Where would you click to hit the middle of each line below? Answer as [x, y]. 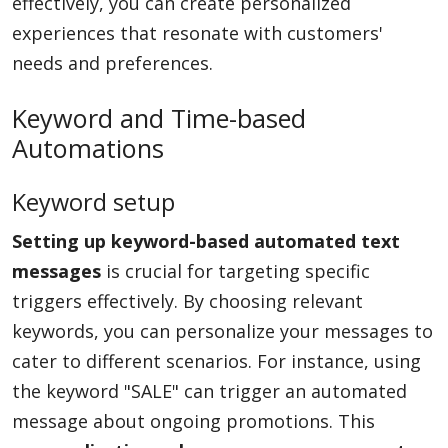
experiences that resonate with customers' [197, 33]
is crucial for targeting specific [235, 271]
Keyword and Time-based [159, 118]
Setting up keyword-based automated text [206, 241]
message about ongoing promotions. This [193, 421]
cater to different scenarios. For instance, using [216, 361]
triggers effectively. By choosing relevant [187, 301]
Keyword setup [93, 202]
